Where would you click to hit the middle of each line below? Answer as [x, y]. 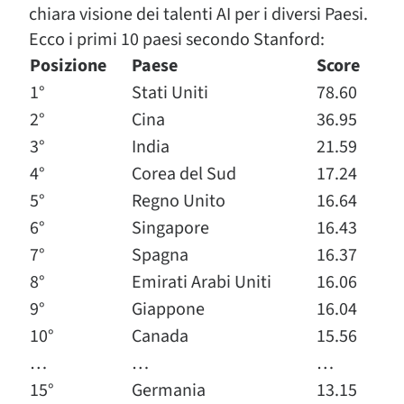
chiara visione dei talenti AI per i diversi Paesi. [198, 15]
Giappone [168, 310]
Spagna [160, 256]
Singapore [170, 229]
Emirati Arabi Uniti [202, 283]
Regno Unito [179, 202]
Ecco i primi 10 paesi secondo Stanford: [177, 40]
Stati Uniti [170, 93]
